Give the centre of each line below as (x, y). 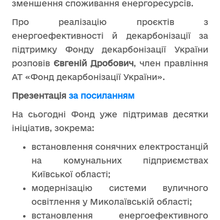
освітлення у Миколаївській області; (112, 202)
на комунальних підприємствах (120, 160)
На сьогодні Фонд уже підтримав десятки (110, 114)
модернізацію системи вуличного (120, 188)
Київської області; (71, 174)
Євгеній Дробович (94, 63)
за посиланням (102, 96)
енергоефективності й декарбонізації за (110, 36)
